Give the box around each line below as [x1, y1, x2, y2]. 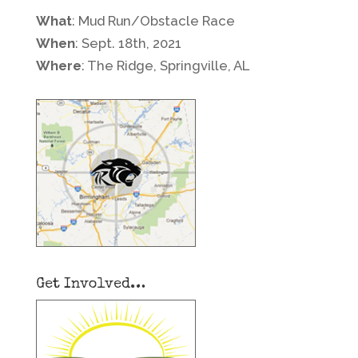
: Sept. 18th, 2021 [74, 35, 181, 52]
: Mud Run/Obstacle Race [71, 13, 235, 30]
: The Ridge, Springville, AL [81, 58, 249, 74]
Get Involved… [35, 277, 145, 292]
